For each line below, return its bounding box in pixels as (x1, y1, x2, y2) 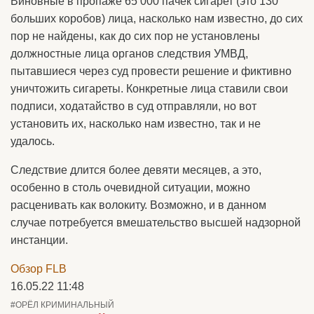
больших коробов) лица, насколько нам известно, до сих (11, 13, 303, 25)
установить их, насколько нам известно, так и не (11, 118, 261, 130)
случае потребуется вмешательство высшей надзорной (11, 217, 301, 229)
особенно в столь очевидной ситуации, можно (11, 182, 250, 194)
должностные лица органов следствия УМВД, (11, 48, 248, 60)
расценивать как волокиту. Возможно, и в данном (11, 199, 266, 212)
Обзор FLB (11, 263, 67, 275)
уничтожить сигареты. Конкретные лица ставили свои (11, 83, 288, 95)
